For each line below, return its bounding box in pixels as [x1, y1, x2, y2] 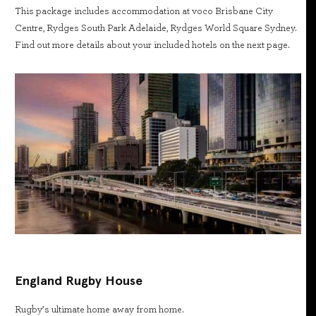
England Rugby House [15, 272, 142, 288]
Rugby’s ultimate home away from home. [15, 304, 184, 315]
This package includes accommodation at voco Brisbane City [15, 6, 273, 16]
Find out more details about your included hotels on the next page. [15, 39, 290, 50]
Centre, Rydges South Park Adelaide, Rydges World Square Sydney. [15, 23, 297, 33]
